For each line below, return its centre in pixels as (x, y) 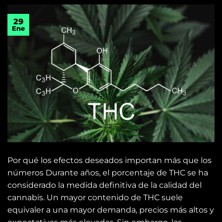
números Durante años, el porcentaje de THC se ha (108, 173)
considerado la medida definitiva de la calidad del (105, 185)
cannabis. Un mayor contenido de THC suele (95, 198)
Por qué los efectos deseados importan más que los (110, 161)
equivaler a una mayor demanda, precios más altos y (111, 210)
